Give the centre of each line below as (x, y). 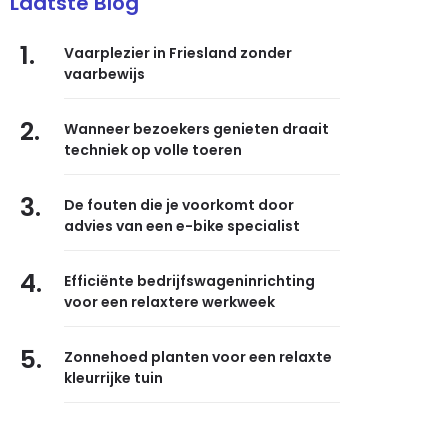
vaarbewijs (105, 73)
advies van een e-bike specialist (182, 225)
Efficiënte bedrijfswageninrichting (190, 280)
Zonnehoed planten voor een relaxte (198, 356)
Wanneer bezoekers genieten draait (197, 128)
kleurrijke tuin (114, 377)
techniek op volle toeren (153, 149)
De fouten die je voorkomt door (179, 204)
